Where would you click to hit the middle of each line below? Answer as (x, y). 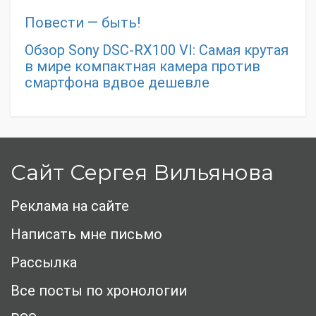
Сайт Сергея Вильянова (142, 173)
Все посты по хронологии (99, 291)
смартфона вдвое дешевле (117, 83)
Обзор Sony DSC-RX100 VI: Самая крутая (157, 50)
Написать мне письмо (86, 235)
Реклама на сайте (70, 206)
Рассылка (44, 263)
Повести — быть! (83, 23)
